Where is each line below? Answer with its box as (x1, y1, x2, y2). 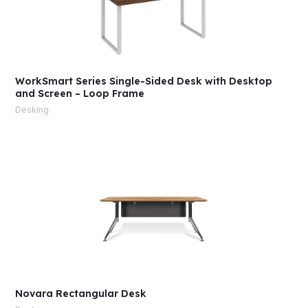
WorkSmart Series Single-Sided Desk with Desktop (14, 74, 272, 87)
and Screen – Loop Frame (14, 87, 144, 100)
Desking (14, 104, 49, 115)
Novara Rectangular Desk (14, 287, 146, 300)
